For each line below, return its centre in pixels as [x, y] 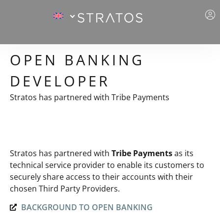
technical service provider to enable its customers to [107, 165]
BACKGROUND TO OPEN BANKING [87, 207]
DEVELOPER [60, 81]
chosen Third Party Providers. [65, 189]
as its [183, 153]
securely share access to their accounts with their [101, 177]
